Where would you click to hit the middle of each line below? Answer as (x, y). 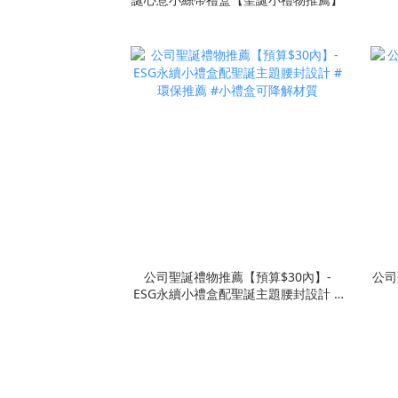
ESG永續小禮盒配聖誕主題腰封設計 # (237, 293)
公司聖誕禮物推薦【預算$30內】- (237, 276)
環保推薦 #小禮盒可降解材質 (237, 310)
